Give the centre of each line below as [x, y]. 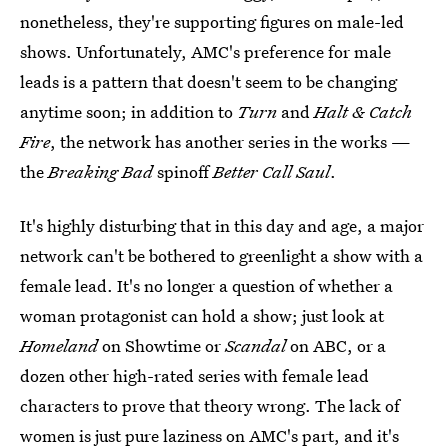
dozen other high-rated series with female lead [194, 375]
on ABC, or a [336, 345]
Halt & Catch [363, 111]
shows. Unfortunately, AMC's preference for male [205, 51]
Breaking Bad [100, 171]
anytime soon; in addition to [128, 111]
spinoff [183, 171]
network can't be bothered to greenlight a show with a [221, 255]
